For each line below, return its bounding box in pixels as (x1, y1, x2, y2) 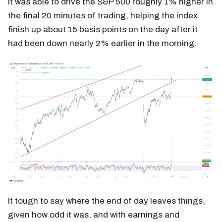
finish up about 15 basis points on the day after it (8, 25, 198, 35)
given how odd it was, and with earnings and (8, 210, 179, 220)
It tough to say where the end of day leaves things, (8, 196, 205, 206)
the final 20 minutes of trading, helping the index (8, 11, 198, 21)
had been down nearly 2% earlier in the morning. (8, 39, 197, 49)
